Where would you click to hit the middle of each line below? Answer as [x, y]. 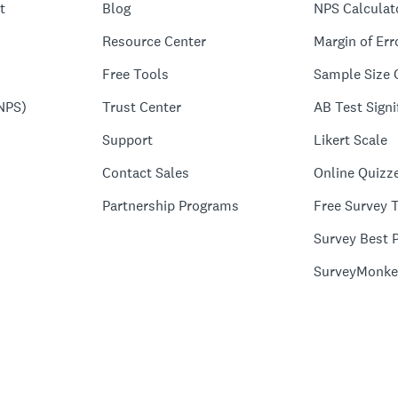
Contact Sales [145, 173]
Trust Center [141, 107]
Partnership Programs [170, 206]
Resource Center [154, 41]
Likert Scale [351, 140]
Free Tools [135, 74]
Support [127, 140]
